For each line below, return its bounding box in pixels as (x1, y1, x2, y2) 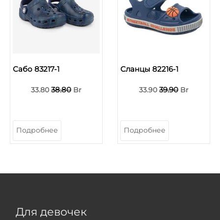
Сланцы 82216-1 (120, 64, 178, 74)
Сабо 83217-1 (13, 64, 59, 74)
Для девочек (16, 205, 87, 219)
